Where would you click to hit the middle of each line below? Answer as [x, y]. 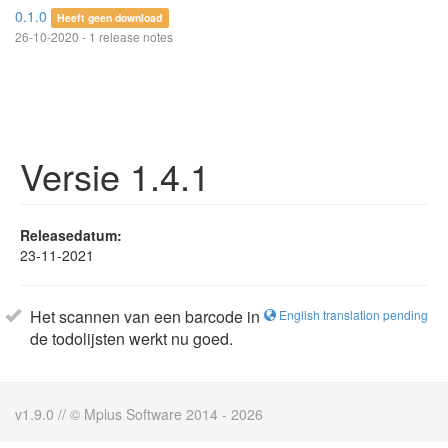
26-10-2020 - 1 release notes [94, 36]
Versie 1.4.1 [115, 175]
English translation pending [352, 314]
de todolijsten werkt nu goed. [131, 338]
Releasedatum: [71, 235]
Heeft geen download [110, 17]
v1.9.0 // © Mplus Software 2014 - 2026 [139, 414]
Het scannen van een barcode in [145, 316]
